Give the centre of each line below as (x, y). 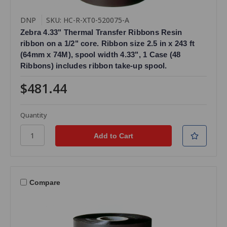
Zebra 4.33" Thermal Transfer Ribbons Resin (101, 32)
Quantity (33, 115)
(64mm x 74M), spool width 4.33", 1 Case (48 (100, 55)
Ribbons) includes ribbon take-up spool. (93, 66)
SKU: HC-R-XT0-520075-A (87, 20)
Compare (45, 182)
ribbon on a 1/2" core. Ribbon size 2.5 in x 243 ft (107, 44)
